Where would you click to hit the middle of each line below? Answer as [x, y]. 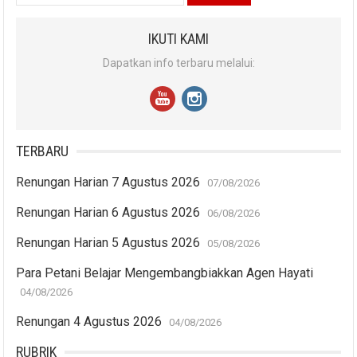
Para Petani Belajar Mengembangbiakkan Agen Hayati [165, 273]
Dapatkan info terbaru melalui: [178, 63]
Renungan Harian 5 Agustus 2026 [108, 242]
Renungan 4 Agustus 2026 [89, 321]
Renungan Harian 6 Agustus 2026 [108, 212]
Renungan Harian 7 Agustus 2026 [108, 182]
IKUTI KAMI [178, 38]
